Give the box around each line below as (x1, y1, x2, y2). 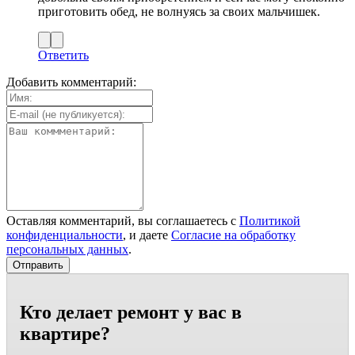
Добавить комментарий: (6, 74, 136, 89)
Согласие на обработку (171, 227, 296, 242)
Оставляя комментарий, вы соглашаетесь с (6, 213, 239, 227)
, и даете (123, 227, 171, 242)
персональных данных (6, 242, 128, 256)
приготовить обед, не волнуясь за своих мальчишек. (38, 4, 320, 18)
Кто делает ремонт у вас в (20, 302, 242, 323)
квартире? (20, 323, 110, 345)
